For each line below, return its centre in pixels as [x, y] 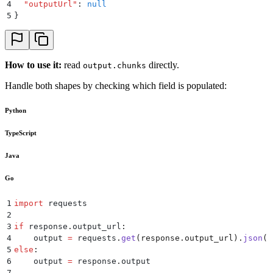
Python [16, 111]
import [29, 203]
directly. [163, 65]
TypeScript [21, 133]
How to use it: [33, 65]
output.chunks [115, 66]
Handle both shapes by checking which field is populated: [116, 86]
